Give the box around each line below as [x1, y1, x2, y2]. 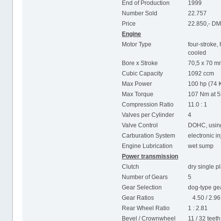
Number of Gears [122, 173, 168, 181]
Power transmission [122, 152, 179, 160]
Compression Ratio [122, 101, 174, 108]
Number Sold [122, 9, 158, 17]
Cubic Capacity [122, 70, 163, 77]
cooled [188, 49, 207, 56]
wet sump [188, 142, 214, 149]
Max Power [122, 80, 152, 87]
